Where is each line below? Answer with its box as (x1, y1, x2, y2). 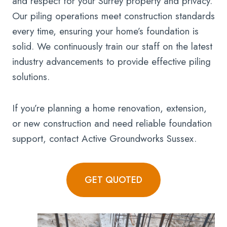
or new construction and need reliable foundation (12, 117, 212, 131)
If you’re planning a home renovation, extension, (12, 101, 207, 116)
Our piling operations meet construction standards (12, 9, 215, 23)
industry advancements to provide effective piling (12, 55, 211, 69)
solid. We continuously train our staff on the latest (12, 40, 212, 54)
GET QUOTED (85, 173, 142, 187)
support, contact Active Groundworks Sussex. (12, 132, 197, 146)
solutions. (12, 70, 50, 84)
